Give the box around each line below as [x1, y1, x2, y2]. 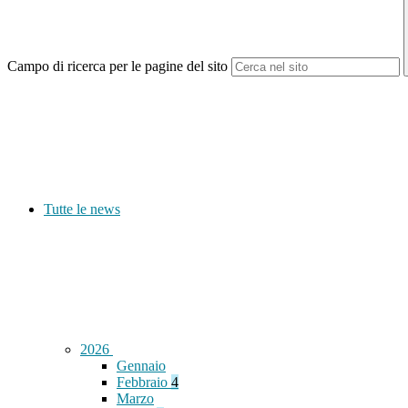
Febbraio [117, 374, 171, 391]
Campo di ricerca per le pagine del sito [7, 58, 228, 75]
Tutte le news [44, 201, 120, 218]
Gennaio [117, 358, 166, 374]
